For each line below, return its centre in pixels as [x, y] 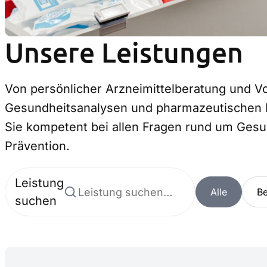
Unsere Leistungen [124, 52]
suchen [36, 201]
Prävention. [37, 146]
